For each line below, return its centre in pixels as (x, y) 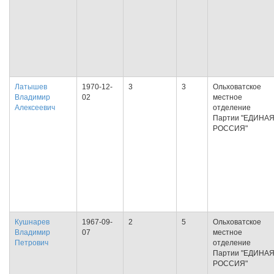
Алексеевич (35, 108)
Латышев (31, 87)
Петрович (31, 243)
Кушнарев (32, 222)
